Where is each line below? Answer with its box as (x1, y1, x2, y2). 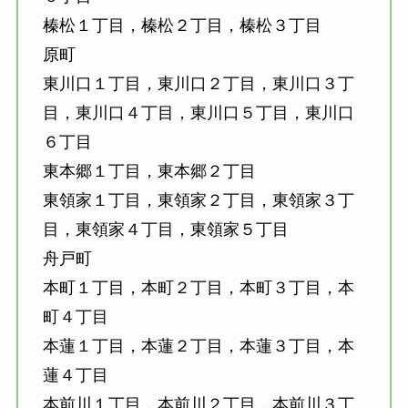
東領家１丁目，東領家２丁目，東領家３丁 (42, 191, 354, 210)
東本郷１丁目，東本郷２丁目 (42, 162, 256, 181)
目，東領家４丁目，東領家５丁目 (42, 220, 289, 240)
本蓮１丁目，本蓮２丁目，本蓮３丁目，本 (42, 337, 354, 356)
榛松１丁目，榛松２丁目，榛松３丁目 (42, 16, 321, 36)
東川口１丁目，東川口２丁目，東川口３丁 (42, 75, 354, 94)
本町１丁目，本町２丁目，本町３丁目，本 (42, 279, 354, 298)
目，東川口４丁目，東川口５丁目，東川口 (42, 104, 354, 123)
